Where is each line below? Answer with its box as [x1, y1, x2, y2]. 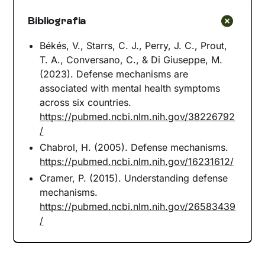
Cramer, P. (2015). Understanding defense [40, 172, 228, 184]
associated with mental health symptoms [40, 82, 221, 94]
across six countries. [40, 96, 132, 108]
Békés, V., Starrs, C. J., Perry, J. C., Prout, [40, 39, 228, 51]
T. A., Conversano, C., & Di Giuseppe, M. [40, 53, 223, 66]
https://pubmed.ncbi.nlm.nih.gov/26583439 [40, 200, 236, 212]
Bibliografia [28, 14, 86, 27]
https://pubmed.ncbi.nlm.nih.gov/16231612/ [40, 155, 234, 167]
